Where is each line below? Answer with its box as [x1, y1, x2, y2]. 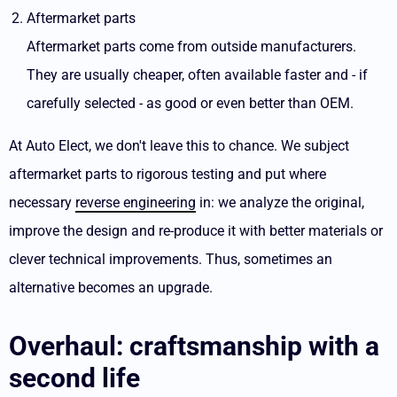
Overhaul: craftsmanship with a [9, 331, 379, 362]
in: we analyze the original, [196, 194, 364, 211]
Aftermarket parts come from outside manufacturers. [27, 38, 356, 55]
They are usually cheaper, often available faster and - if [27, 66, 368, 83]
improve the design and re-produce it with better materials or [9, 222, 383, 239]
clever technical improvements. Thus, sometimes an [9, 251, 332, 268]
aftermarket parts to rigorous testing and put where [9, 166, 326, 183]
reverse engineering [75, 194, 196, 211]
